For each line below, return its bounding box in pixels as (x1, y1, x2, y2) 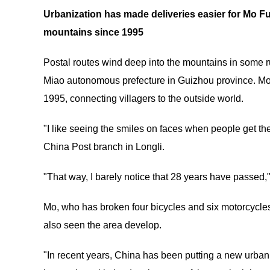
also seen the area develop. (43, 220, 162, 230)
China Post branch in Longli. (43, 142, 165, 152)
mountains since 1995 (43, 27, 143, 37)
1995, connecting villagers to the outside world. (43, 93, 243, 104)
